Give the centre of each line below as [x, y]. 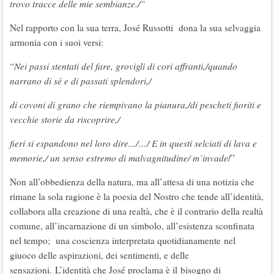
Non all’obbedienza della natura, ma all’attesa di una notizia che [132, 182]
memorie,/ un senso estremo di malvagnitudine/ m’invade [119, 158]
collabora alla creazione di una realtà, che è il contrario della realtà [136, 211]
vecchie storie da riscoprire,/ [65, 119]
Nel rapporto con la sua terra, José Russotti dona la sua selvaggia [135, 28]
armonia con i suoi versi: [57, 42]
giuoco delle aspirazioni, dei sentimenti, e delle [99, 255]
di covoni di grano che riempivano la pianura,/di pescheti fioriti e [135, 105]
